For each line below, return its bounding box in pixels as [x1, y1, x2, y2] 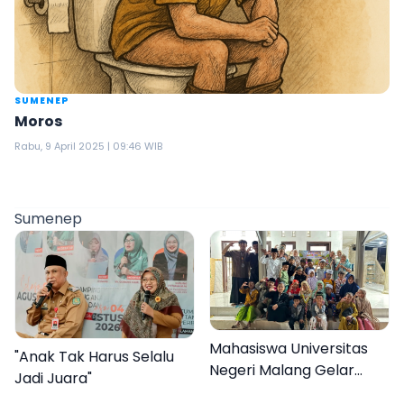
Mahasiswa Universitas [209, 338, 368, 360]
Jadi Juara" [14, 367, 92, 389]
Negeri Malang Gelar [209, 360, 354, 381]
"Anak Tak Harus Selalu [14, 345, 174, 367]
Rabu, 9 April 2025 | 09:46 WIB [14, 139, 162, 153]
